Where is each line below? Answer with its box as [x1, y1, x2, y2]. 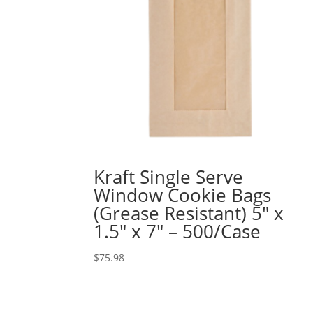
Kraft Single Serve [94, 163, 244, 189]
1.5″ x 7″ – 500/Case [94, 218, 261, 244]
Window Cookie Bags [94, 182, 272, 208]
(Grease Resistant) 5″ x [94, 200, 284, 226]
